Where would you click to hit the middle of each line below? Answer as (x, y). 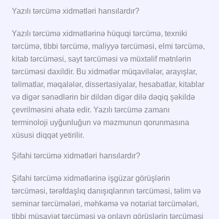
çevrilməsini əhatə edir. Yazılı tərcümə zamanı (91, 109)
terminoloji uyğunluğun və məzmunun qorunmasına (100, 122)
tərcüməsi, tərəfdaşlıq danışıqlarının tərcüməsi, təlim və (106, 191)
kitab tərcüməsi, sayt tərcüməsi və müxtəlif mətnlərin (101, 59)
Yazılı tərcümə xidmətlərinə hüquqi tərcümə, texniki (99, 33)
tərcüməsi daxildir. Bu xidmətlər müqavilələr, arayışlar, (104, 71)
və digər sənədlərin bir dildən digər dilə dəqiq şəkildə (103, 97)
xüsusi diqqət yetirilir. (48, 135)
